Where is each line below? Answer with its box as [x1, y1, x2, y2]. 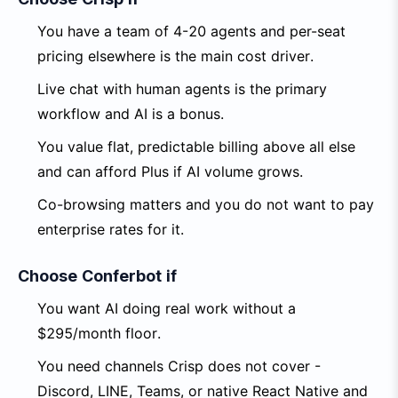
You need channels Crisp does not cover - [37, 357, 321, 375]
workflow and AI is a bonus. [37, 105, 224, 123]
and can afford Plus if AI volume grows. [37, 163, 303, 180]
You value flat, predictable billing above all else [37, 138, 355, 155]
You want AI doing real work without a [37, 299, 296, 317]
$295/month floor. [37, 324, 161, 342]
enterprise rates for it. [37, 220, 184, 238]
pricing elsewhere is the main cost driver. [37, 47, 314, 65]
